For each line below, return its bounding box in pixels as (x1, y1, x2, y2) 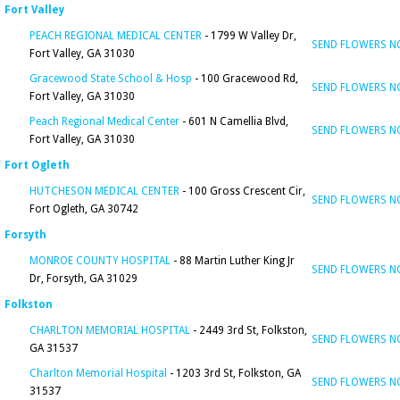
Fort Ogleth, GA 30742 (29, 203, 138, 215)
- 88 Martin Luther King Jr (171, 254, 295, 267)
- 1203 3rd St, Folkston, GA (167, 367, 301, 379)
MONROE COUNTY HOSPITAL (29, 254, 171, 267)
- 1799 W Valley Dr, (202, 29, 296, 42)
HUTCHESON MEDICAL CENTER (29, 185, 179, 197)
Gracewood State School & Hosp (29, 72, 192, 85)
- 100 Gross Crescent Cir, (179, 185, 305, 197)
